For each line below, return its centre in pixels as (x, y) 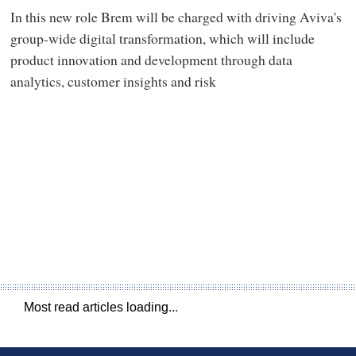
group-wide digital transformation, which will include (162, 39)
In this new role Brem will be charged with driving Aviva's (176, 17)
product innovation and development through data (151, 60)
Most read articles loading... (101, 307)
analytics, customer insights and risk (113, 81)
